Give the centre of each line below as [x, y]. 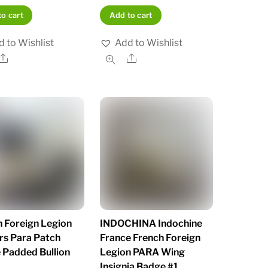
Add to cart [131, 16]
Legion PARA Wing [143, 252]
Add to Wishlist [149, 43]
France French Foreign [150, 237]
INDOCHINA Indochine [151, 223]
